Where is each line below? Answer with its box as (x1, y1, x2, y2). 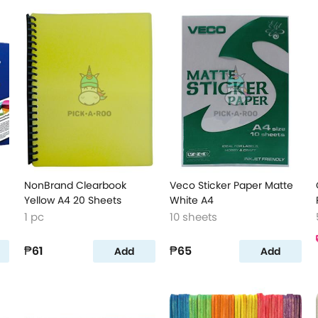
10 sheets (170, 209, 218, 224)
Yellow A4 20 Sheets (23, 193, 121, 207)
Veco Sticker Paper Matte (170, 178, 294, 192)
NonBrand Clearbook (23, 178, 126, 192)
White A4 (170, 193, 214, 207)
